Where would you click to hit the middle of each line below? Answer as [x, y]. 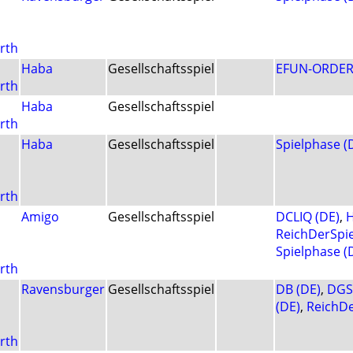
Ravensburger [63, 290]
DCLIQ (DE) [308, 217]
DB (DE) [298, 290]
